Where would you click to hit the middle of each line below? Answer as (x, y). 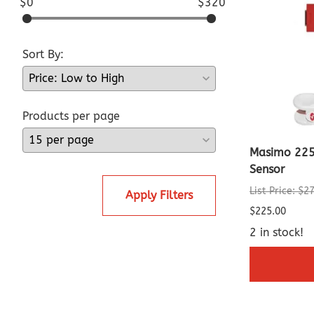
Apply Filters (159, 196)
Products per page (71, 116)
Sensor (267, 170)
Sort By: (43, 55)
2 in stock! (277, 233)
